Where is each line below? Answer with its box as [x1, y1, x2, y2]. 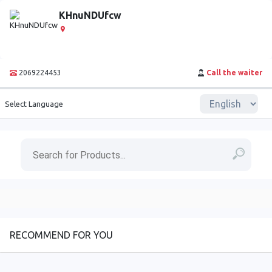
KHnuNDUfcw [59, 10, 121, 21]
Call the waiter [206, 69, 262, 76]
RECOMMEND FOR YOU [10, 229, 113, 241]
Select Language [5, 99, 63, 108]
